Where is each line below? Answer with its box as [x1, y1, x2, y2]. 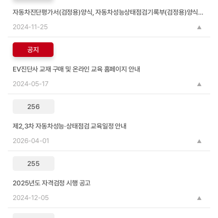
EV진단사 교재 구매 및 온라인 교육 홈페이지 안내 [13, 65, 140, 73]
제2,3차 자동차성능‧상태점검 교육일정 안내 [13, 122, 127, 130]
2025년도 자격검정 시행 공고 [13, 179, 91, 187]
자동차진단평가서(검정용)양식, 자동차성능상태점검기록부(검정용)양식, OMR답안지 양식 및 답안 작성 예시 [198, 8, 204, 16]
